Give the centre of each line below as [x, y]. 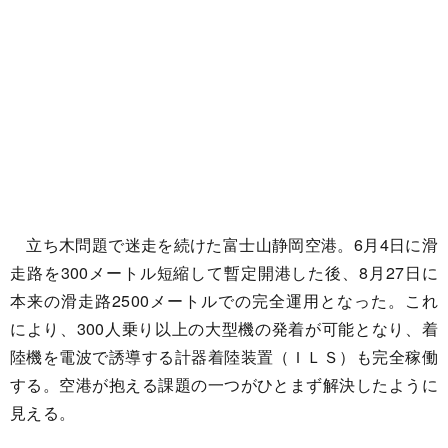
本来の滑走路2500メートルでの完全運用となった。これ [224, 300]
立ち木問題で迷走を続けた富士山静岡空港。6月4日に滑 [224, 244]
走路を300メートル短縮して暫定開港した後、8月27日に [224, 272]
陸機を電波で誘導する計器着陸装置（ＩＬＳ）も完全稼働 [224, 356]
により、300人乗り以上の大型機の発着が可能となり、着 [224, 328]
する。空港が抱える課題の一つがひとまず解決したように [224, 384]
